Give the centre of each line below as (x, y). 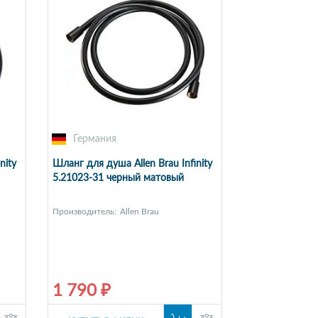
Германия (94, 139)
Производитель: (84, 211)
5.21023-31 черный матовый (118, 178)
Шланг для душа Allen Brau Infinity (132, 164)
